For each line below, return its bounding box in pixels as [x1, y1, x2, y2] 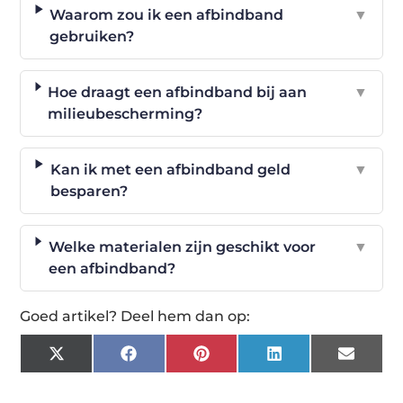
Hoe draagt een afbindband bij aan [48, 83, 308, 101]
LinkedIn [281, 351, 347, 369]
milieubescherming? [48, 104, 203, 122]
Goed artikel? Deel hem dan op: [20, 307, 251, 325]
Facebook [135, 351, 208, 369]
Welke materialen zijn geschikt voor [48, 237, 316, 255]
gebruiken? [49, 27, 135, 45]
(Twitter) [63, 365, 129, 383]
